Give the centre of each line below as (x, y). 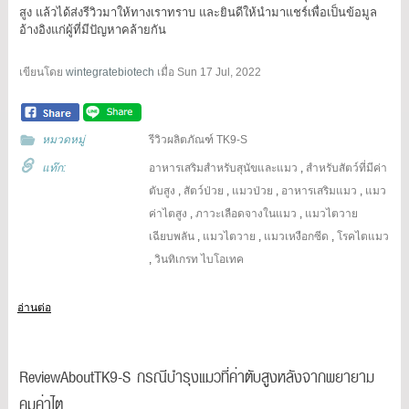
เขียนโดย (42, 72)
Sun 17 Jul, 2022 (219, 72)
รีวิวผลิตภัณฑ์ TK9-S (199, 139)
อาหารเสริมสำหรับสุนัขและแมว (224, 168)
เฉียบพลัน (172, 236)
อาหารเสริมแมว (320, 190)
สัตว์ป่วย (204, 190)
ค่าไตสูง (168, 213)
